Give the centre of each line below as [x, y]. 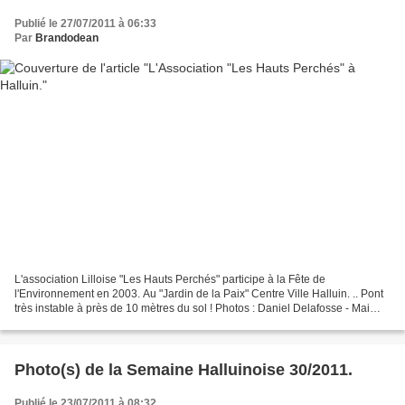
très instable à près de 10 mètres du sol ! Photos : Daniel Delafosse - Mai [192, 309]
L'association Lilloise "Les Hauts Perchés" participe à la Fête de [170, 280]
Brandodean [67, 38]
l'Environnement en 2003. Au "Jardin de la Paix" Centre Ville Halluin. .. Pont [199, 294]
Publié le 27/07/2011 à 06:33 [85, 23]
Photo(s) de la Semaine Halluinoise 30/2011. [184, 370]
